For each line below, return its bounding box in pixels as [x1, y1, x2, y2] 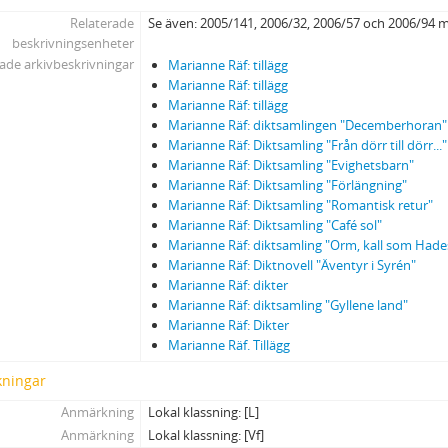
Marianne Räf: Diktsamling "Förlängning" [168, 176, 408, 194]
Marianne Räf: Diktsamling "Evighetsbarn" [168, 156, 415, 174]
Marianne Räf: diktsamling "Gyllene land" [168, 296, 409, 314]
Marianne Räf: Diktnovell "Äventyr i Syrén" [168, 256, 417, 274]
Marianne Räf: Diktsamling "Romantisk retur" [168, 196, 434, 214]
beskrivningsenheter [11, 34, 134, 52]
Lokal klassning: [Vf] [148, 426, 265, 444]
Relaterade [69, 14, 134, 32]
